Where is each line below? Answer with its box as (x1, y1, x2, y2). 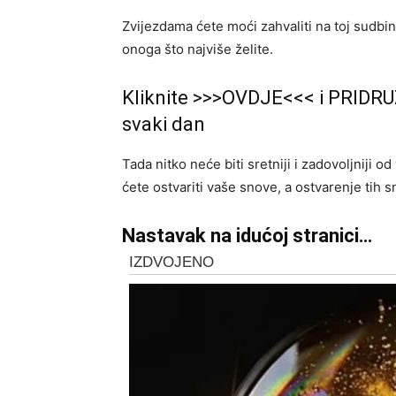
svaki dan (122, 113, 205, 135)
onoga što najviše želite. (122, 41, 273, 57)
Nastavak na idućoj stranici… (122, 225, 372, 247)
